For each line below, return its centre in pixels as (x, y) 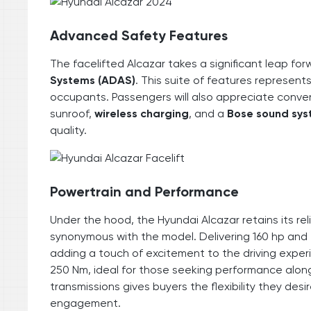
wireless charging (142, 113)
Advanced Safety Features (139, 35)
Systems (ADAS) (93, 80)
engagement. (85, 303)
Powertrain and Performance (144, 191)
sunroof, (72, 113)
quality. (68, 130)
